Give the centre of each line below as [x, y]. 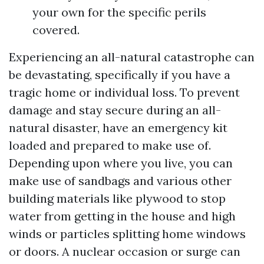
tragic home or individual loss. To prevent [124, 92]
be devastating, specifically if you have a [120, 74]
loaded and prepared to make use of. [110, 145]
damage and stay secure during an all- [115, 110]
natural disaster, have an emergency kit [118, 127]
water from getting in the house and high [122, 216]
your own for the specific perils [119, 12]
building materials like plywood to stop [117, 198]
